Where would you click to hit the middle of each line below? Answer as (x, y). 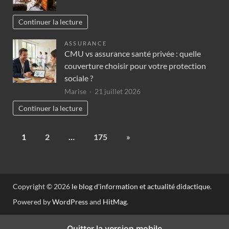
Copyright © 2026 (42, 186)
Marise (75, 91)
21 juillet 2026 (118, 91)
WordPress (70, 201)
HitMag (115, 201)
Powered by (32, 201)
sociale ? (79, 78)
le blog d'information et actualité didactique (141, 186)
